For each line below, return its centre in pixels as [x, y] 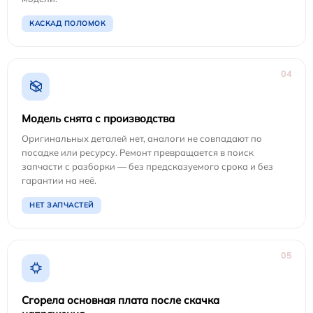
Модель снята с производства [98, 118]
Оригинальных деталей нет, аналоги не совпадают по [142, 138]
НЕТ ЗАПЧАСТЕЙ [61, 205]
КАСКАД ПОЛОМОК [67, 23]
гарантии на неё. [59, 180]
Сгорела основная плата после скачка [121, 300]
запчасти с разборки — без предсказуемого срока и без [147, 166]
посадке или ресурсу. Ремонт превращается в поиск [138, 152]
